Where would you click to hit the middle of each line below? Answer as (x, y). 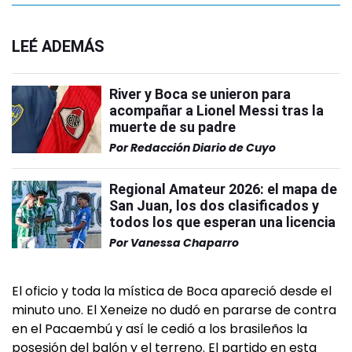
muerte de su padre (172, 127)
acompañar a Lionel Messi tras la (216, 110)
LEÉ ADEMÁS (58, 46)
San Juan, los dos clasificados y (214, 205)
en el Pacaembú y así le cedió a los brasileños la (159, 329)
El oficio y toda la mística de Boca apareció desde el (172, 291)
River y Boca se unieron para (200, 94)
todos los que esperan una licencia (222, 222)
